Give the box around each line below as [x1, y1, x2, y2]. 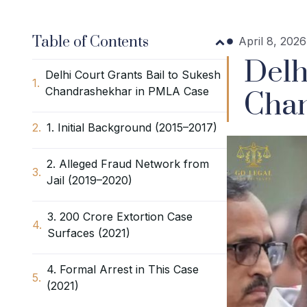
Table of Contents [32, 33, 149, 52]
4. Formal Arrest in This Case [47, 262, 199, 277]
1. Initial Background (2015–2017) [47, 121, 217, 135]
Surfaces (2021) [47, 226, 130, 241]
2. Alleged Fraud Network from [47, 157, 209, 171]
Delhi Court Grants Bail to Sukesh [45, 68, 221, 82]
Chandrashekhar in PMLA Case [45, 84, 209, 99]
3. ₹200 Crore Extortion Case [47, 210, 193, 224]
